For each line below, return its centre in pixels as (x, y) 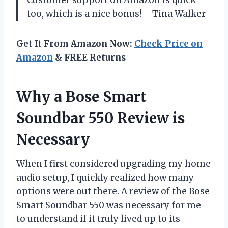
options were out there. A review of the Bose (113, 191)
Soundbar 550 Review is (101, 118)
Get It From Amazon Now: (75, 44)
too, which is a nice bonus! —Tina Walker (116, 13)
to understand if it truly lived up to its (98, 219)
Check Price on (168, 44)
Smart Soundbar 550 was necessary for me (109, 205)
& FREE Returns (89, 57)
